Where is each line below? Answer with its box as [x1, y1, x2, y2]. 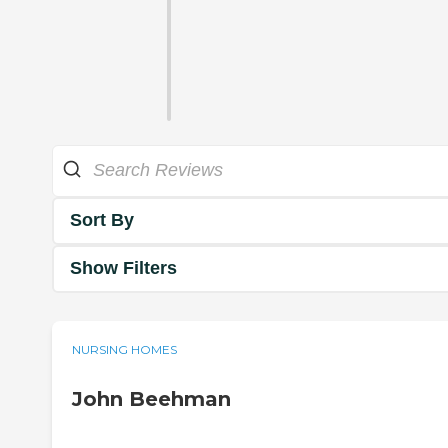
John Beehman [72, 386, 231, 411]
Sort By [70, 210, 134, 231]
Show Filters [70, 258, 177, 279]
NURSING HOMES [72, 341, 177, 357]
